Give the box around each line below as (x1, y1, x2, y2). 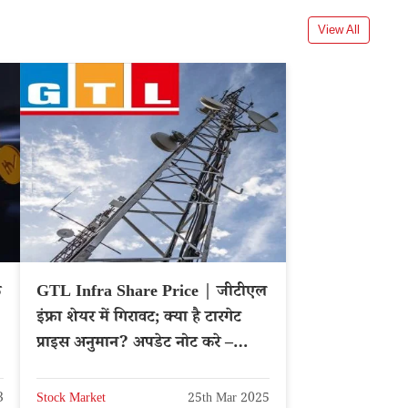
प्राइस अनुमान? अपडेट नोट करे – (36, 331, 233, 358)
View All (318, 22, 360, 36)
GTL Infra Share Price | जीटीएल (36, 280, 267, 307)
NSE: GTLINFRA (36, 357, 164, 383)
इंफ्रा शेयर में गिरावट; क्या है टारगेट (36, 306, 241, 332)
